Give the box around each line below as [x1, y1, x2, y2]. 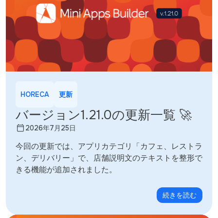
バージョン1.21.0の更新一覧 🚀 [16, 107, 192, 123]
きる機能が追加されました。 [16, 164, 117, 175]
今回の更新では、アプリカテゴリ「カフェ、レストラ [16, 141, 202, 151]
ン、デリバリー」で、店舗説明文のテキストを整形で [16, 152, 202, 163]
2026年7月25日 [25, 123, 76, 132]
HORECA [20, 90, 49, 99]
